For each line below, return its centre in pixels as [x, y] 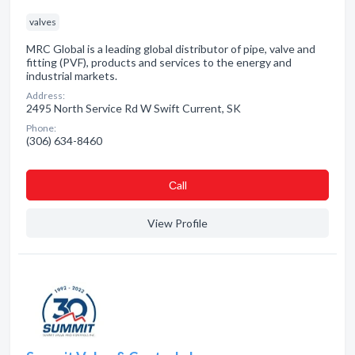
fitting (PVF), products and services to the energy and [159, 62]
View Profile [177, 223]
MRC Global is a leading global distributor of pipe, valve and [171, 49]
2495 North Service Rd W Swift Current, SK [134, 108]
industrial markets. [72, 76]
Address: [46, 95]
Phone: [41, 128]
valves [43, 22]
